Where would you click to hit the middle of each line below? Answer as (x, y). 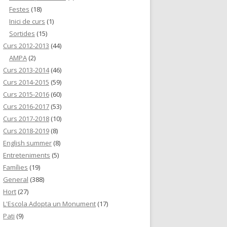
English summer (27, 143)
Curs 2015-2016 (26, 94)
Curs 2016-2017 (26, 106)
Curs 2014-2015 (26, 82)
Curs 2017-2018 (26, 119)
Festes (19, 9)
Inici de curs (27, 21)
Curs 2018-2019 (26, 131)
